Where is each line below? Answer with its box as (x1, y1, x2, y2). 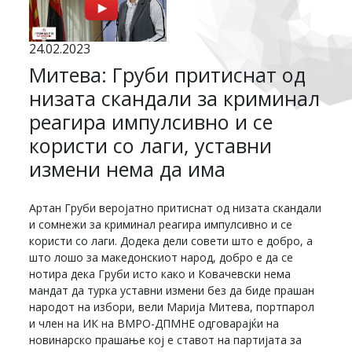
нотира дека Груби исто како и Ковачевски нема (29, 266, 291, 282)
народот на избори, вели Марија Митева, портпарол (29, 299, 315, 315)
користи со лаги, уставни (29, 132, 273, 159)
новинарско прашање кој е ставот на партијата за (29, 332, 302, 348)
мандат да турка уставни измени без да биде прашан (29, 283, 315, 299)
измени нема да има (29, 156, 226, 183)
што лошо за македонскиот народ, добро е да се (29, 250, 294, 266)
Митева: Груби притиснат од (29, 61, 306, 89)
